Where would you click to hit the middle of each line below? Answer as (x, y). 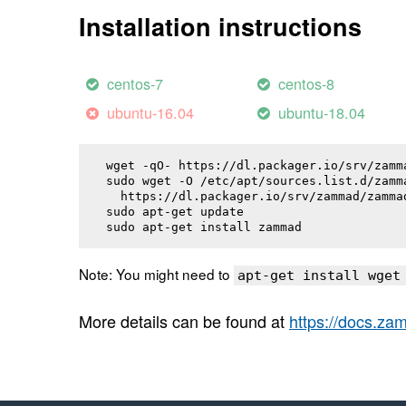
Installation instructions (220, 26)
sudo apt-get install (182, 227)
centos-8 (307, 84)
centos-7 (135, 84)
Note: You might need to (156, 274)
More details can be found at (184, 321)
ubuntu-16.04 (151, 113)
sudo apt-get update (175, 211)
